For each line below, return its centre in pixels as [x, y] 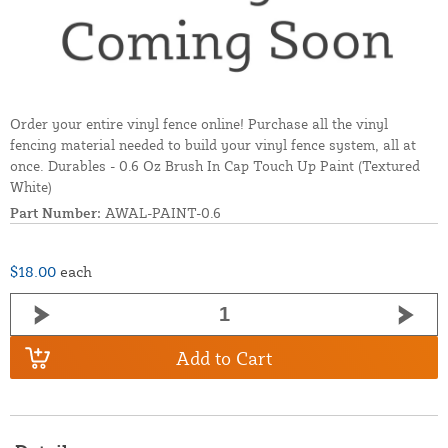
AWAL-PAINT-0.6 [161, 213]
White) [31, 187]
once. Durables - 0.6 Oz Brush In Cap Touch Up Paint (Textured [215, 166]
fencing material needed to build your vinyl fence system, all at [213, 145]
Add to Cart [224, 357]
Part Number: [55, 213]
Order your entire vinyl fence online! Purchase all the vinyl [199, 124]
